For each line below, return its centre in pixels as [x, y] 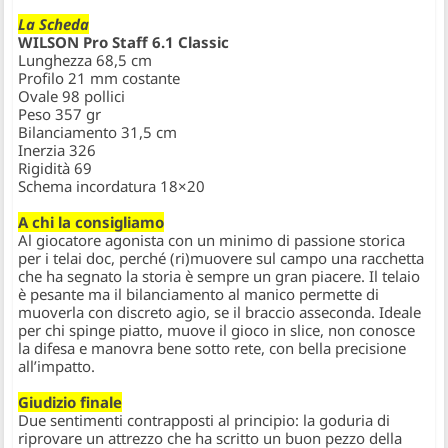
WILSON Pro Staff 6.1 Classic [124, 42]
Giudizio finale [70, 402]
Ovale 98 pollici [72, 96]
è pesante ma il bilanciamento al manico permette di [199, 294]
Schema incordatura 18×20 [112, 186]
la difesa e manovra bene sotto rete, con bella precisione [212, 348]
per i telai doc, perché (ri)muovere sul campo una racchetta [221, 258]
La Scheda [54, 24]
